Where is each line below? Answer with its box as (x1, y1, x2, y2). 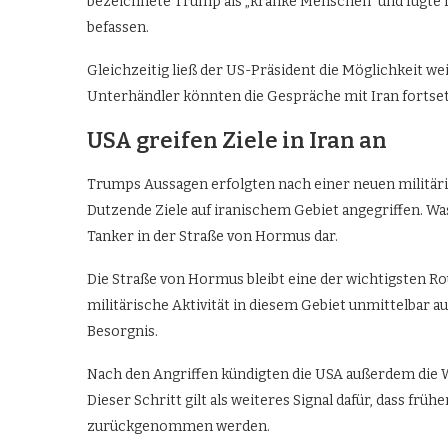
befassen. (87, 18, 149, 36)
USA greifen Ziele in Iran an (87, 126, 387, 154)
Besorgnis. (87, 322, 158, 340)
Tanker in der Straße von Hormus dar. (87, 227, 338, 245)
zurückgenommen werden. (87, 417, 270, 435)
